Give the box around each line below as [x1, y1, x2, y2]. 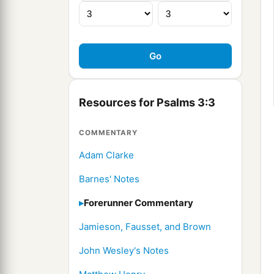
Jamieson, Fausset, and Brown [79, 221, 211, 233]
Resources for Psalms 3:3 [79, 96, 215, 109]
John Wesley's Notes [79, 245, 169, 257]
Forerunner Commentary [84, 197, 193, 209]
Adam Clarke [79, 149, 134, 161]
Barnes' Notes [79, 173, 139, 185]
